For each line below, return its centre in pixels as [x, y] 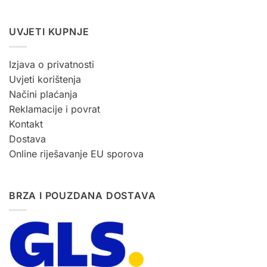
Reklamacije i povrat [55, 109]
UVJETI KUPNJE [49, 32]
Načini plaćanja [43, 94]
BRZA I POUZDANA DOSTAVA [83, 195]
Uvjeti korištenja [45, 79]
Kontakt [26, 124]
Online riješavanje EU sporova [76, 153]
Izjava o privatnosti [52, 64]
